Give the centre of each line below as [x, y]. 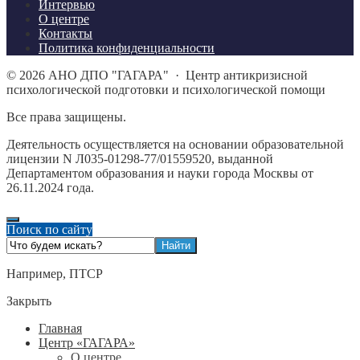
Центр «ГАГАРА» [87, 343]
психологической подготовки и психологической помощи [166, 90]
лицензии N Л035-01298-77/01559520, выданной [140, 159]
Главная [60, 329]
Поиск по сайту [49, 230]
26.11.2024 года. [50, 188]
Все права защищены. [66, 117]
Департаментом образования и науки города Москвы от [160, 174]
